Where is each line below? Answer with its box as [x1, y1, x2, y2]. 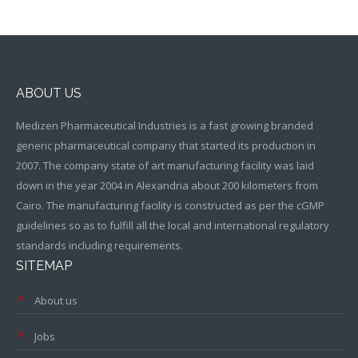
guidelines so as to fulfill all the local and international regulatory [16, 218, 329, 233]
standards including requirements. [16, 238, 183, 253]
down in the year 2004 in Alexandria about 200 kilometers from [16, 178, 318, 193]
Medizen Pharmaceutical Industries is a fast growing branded [16, 118, 313, 133]
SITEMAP [16, 258, 72, 274]
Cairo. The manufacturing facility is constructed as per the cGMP [16, 198, 324, 213]
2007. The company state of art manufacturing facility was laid [16, 158, 314, 173]
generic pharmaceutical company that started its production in [16, 138, 316, 153]
